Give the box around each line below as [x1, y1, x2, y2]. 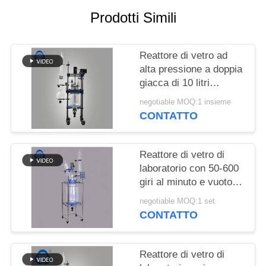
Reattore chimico [140, 91, 216, 103]
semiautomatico [140, 104, 210, 116]
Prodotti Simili [90, 9, 176, 26]
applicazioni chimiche [140, 204, 235, 216]
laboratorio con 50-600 [140, 163, 239, 175]
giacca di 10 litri [140, 77, 210, 89]
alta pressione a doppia [140, 64, 243, 75]
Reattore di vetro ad [140, 50, 228, 62]
